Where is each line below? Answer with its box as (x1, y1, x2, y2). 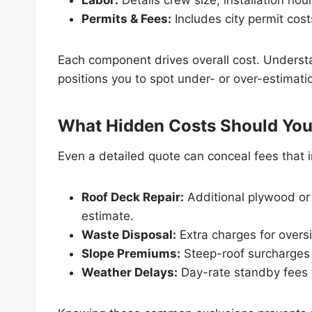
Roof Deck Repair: (81, 189, 184, 204)
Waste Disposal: (81, 227, 176, 242)
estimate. (81, 208, 134, 223)
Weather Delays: (81, 265, 178, 279)
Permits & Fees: (81, 11, 171, 26)
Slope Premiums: (81, 246, 180, 260)
